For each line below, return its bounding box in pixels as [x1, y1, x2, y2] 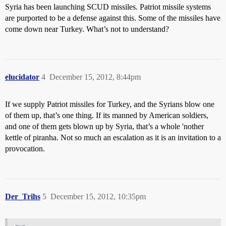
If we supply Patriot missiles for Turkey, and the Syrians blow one [5, 100, 214, 108]
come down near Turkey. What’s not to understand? [5, 25, 169, 33]
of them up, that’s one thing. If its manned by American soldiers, [5, 111, 208, 120]
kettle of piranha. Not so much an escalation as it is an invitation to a [5, 133, 221, 142]
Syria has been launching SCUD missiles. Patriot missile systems [5, 3, 211, 11]
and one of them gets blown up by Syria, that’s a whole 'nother [5, 122, 204, 131]
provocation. [5, 144, 45, 153]
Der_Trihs [5, 192, 40, 201]
